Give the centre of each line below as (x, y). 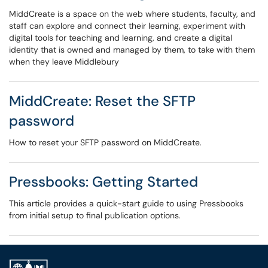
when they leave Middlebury (64, 62)
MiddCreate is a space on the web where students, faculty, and (132, 14)
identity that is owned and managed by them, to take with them (132, 50)
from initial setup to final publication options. (95, 215)
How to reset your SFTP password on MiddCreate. (105, 142)
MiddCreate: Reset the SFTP (102, 101)
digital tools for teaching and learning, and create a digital (121, 38)
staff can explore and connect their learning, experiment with (127, 26)
